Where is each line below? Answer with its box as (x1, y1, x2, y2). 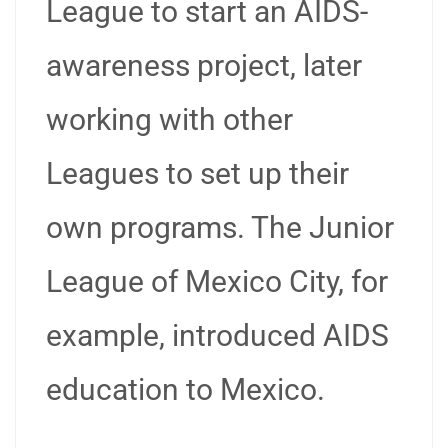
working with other (46, 102, 293, 137)
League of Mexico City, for (46, 264, 388, 299)
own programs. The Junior (46, 210, 394, 245)
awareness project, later (46, 48, 362, 83)
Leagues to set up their (46, 156, 349, 191)
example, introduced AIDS (46, 318, 389, 353)
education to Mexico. (46, 372, 325, 407)
